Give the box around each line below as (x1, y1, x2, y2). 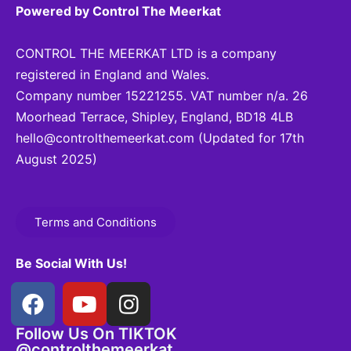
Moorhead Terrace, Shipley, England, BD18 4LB (16, 109, 293, 125)
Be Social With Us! (16, 255, 127, 272)
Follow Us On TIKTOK (16, 324, 177, 344)
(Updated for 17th (194, 130, 304, 147)
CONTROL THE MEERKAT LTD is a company (16, 45, 277, 62)
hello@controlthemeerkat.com (16, 130, 194, 147)
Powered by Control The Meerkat (16, 3, 221, 20)
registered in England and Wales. (16, 67, 209, 83)
